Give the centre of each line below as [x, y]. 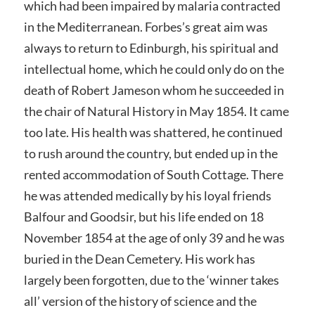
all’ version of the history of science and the [140, 301]
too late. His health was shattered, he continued [153, 132]
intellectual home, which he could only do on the [154, 69]
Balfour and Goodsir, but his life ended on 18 [143, 216]
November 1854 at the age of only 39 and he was [154, 237]
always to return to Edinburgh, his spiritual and [151, 47]
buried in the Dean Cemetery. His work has [139, 258]
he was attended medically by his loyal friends [147, 195]
